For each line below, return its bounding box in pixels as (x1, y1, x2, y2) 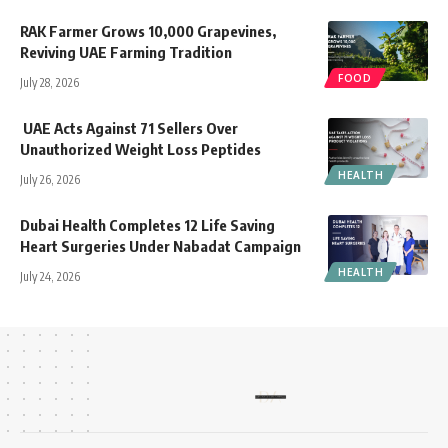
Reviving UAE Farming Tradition (20, 42, 232, 61)
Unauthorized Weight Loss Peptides (20, 139, 261, 158)
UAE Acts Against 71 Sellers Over (20, 118, 238, 137)
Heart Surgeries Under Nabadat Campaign (20, 236, 301, 255)
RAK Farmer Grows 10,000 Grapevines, (20, 21, 276, 40)
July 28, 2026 (20, 74, 79, 90)
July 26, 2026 (20, 171, 80, 187)
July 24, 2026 (20, 268, 80, 284)
